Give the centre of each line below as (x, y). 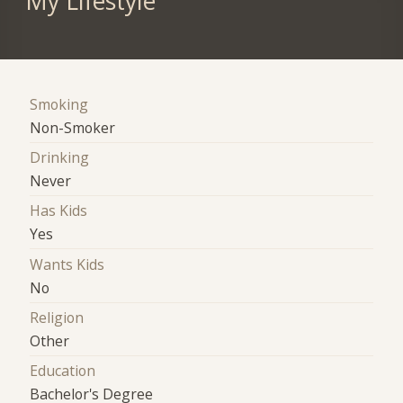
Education (63, 371)
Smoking (59, 104)
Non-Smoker (73, 127)
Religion (57, 317)
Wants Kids (67, 264)
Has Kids (59, 211)
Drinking (60, 157)
